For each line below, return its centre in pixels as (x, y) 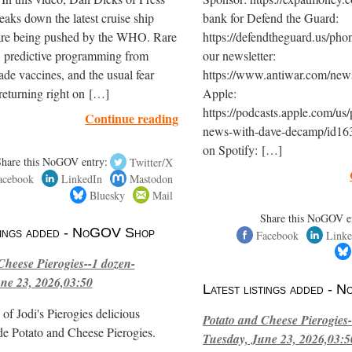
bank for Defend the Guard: (270, 18)
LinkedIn (82, 178)
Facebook (277, 235)
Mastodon (152, 178)
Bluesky (108, 195)
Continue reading (132, 119)
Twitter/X (152, 162)
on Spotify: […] (242, 150)
